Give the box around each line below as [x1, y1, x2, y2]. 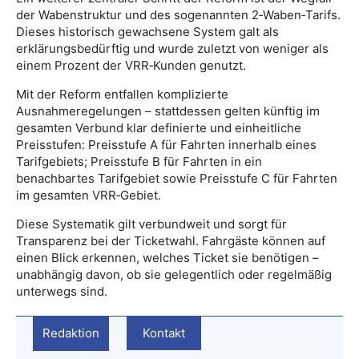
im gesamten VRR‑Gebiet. [16, 187, 161, 203]
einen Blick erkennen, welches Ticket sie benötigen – [16, 249, 319, 265]
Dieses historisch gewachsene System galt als [16, 23, 279, 39]
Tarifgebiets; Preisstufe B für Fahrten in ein [16, 153, 262, 169]
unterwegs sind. [16, 283, 107, 299]
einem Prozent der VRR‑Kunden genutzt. [16, 57, 246, 73]
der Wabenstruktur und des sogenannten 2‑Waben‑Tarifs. [16, 6, 341, 22]
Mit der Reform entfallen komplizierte [16, 86, 228, 102]
